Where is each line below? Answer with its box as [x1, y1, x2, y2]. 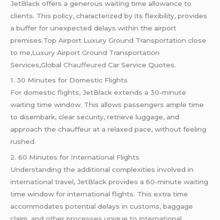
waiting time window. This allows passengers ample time [10, 101, 204, 109]
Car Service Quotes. [108, 60, 176, 69]
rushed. [10, 137, 36, 146]
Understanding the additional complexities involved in [10, 165, 194, 174]
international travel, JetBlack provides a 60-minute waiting [10, 178, 209, 186]
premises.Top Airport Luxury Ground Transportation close [10, 36, 207, 44]
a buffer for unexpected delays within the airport [10, 24, 177, 32]
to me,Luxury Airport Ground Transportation [10, 48, 160, 56]
